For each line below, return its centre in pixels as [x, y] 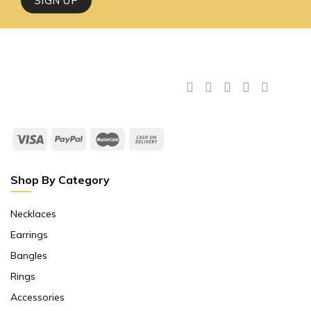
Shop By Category [60, 180]
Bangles [29, 256]
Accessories [37, 297]
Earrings [29, 235]
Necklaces [33, 214]
